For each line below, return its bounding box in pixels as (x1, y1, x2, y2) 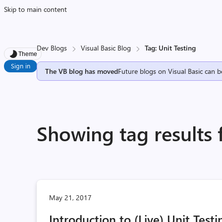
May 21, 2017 (49, 193, 92, 202)
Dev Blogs (37, 43, 67, 53)
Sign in (11, 61, 30, 70)
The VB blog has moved (45, 66, 118, 76)
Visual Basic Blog (81, 43, 131, 53)
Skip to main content (4, 4, 67, 14)
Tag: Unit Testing (145, 43, 196, 53)
